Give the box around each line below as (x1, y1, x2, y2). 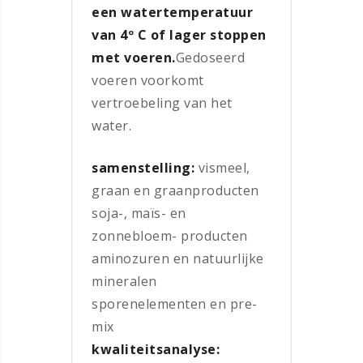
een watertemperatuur (92, 2, 253, 21)
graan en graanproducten (92, 181, 259, 199)
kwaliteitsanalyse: (92, 340, 220, 358)
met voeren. (92, 48, 176, 66)
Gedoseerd (175, 48, 245, 66)
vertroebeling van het (92, 93, 233, 112)
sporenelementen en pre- (92, 294, 258, 313)
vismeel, (194, 158, 250, 177)
